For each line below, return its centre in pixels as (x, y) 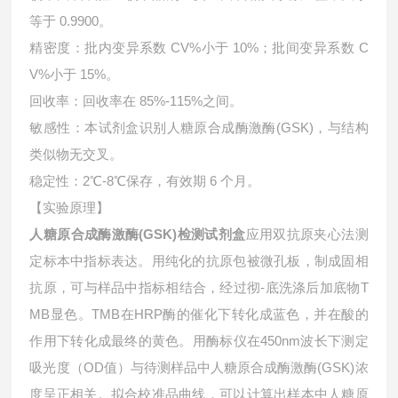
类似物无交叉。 (76, 154)
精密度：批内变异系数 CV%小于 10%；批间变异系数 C (199, 48)
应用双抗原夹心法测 (307, 234)
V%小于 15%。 (75, 74)
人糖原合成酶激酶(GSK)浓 (290, 367)
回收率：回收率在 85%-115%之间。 (136, 101)
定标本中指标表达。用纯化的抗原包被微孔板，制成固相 (199, 261)
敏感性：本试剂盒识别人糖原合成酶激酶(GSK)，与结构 (199, 127)
